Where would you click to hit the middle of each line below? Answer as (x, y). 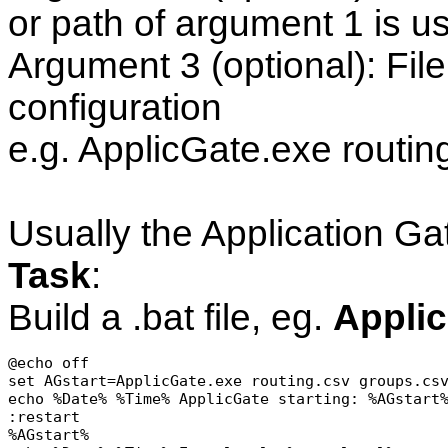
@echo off (48, 363)
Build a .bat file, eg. (170, 318)
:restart (44, 417)
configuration (115, 108)
